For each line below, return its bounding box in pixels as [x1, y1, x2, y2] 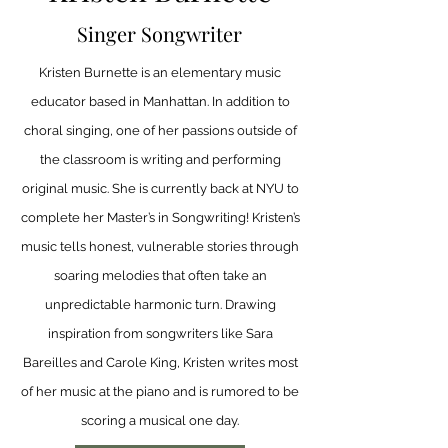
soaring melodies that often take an [53, 268, 267, 283]
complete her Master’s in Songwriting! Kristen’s [20, 210, 300, 225]
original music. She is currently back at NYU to [21, 181, 299, 196]
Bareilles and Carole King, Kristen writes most [22, 355, 298, 370]
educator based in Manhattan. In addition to [30, 94, 290, 109]
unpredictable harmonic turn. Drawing [44, 297, 276, 312]
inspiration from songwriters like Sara [47, 326, 273, 341]
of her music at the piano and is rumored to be [21, 384, 299, 399]
